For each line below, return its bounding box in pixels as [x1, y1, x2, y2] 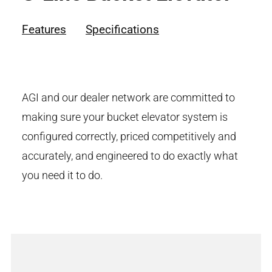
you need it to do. [22, 169, 103, 182]
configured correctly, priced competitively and [22, 130, 236, 143]
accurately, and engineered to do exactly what [22, 149, 238, 163]
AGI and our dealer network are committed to [22, 91, 235, 104]
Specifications [86, 22, 159, 37]
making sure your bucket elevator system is [22, 110, 228, 124]
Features [22, 22, 66, 37]
